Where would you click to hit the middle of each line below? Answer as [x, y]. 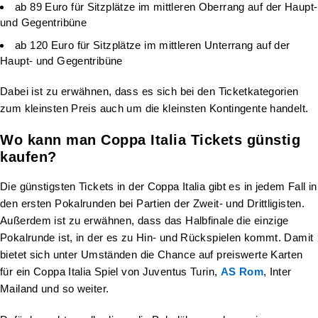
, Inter [277, 272]
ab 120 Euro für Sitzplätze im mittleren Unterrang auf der [153, 45]
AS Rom [242, 272]
